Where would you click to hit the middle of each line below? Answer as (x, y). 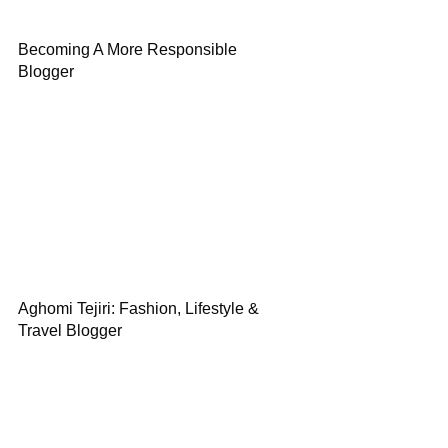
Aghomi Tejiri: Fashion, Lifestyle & (138, 308)
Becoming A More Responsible (127, 49)
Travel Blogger (70, 330)
